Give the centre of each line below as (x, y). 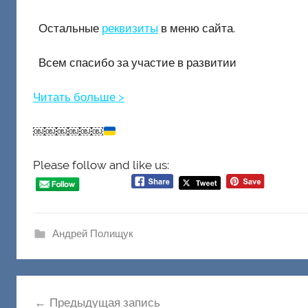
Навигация (63, 287)
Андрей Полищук (92, 233)
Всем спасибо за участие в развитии (135, 62)
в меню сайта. (197, 28)
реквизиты (130, 28)
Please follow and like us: (101, 165)
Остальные (67, 28)
